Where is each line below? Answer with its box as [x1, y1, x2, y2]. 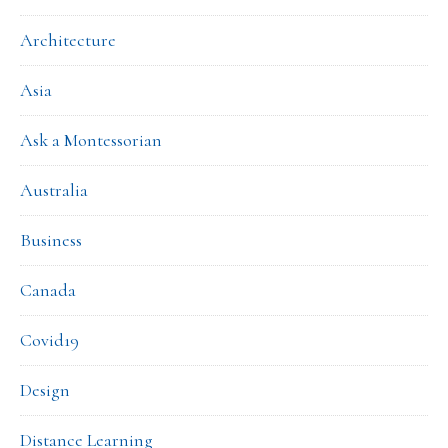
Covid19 [20, 329, 79, 352]
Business [20, 229, 82, 252]
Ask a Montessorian [20, 129, 162, 152]
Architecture [20, 29, 116, 52]
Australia [20, 179, 88, 202]
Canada [20, 279, 76, 302]
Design [20, 379, 70, 402]
